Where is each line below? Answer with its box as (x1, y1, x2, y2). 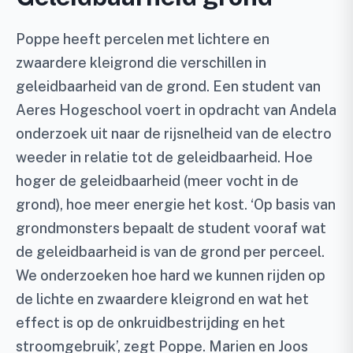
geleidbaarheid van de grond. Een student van (16, 78, 321, 95)
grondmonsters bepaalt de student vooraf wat (16, 220, 326, 236)
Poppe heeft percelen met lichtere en (16, 31, 269, 47)
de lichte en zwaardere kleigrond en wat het (16, 291, 309, 307)
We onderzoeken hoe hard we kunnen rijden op (16, 267, 325, 284)
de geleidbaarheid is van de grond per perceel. (16, 243, 325, 260)
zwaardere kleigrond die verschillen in (16, 54, 266, 71)
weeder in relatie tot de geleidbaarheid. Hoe (16, 149, 313, 165)
